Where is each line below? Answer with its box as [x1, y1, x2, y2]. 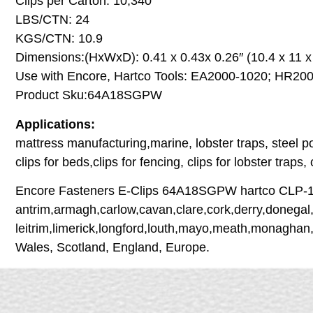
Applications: [15, 117, 95, 131]
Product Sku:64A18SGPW [15, 88, 162, 103]
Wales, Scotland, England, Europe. [15, 240, 210, 255]
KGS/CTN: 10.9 [15, 31, 103, 46]
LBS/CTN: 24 [15, 13, 89, 27]
